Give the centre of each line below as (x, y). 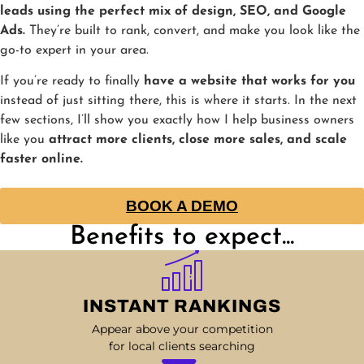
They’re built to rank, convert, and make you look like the (193, 30)
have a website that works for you (249, 82)
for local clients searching (182, 346)
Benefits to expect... (182, 237)
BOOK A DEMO (182, 206)
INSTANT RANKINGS (182, 306)
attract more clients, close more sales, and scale (198, 140)
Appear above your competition (182, 329)
